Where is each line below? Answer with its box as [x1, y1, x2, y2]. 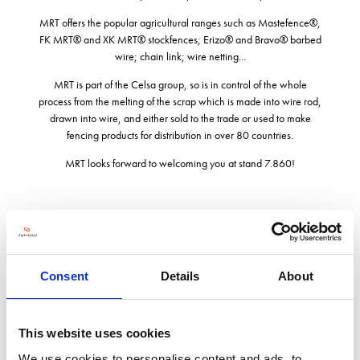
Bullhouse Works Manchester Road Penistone [94, 280, 266, 294]
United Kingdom [149, 324, 211, 337]
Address [147, 239, 213, 263]
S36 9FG [162, 309, 198, 323]
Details [160, 269, 200, 283]
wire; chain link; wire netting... [114, 48, 246, 63]
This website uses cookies [18, 326, 171, 340]
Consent [40, 269, 88, 283]
